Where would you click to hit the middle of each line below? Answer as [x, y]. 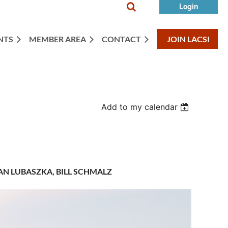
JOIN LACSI [188, 39]
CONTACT [121, 39]
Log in [207, 102]
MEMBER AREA [58, 39]
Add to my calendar [140, 107]
